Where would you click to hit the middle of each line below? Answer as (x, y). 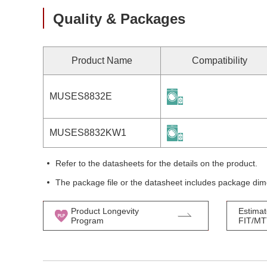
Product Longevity (105, 211)
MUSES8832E (81, 96)
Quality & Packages (119, 19)
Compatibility (219, 60)
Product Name (102, 60)
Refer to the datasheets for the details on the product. (156, 163)
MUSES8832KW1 (88, 133)
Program (87, 221)
